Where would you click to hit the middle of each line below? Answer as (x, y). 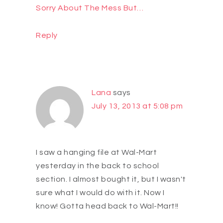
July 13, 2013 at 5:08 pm (137, 106)
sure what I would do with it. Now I (100, 193)
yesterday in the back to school (98, 166)
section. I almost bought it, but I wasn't (111, 179)
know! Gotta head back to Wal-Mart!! (107, 206)
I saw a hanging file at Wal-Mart (96, 153)
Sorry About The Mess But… (90, 8)
